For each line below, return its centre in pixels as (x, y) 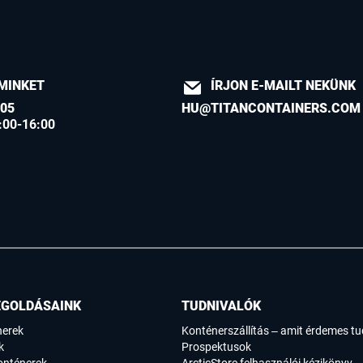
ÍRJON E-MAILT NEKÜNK (284, 86)
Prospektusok (216, 347)
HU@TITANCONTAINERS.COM (271, 109)
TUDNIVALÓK (221, 306)
